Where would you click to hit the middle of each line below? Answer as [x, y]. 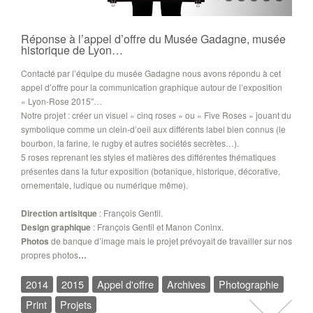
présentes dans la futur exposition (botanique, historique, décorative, [151, 171]
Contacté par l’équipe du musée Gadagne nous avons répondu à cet [151, 73]
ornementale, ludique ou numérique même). [104, 185]
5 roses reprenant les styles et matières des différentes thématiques [148, 157]
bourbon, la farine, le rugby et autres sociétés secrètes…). [130, 143]
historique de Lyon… [72, 50]
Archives [186, 284]
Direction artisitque [59, 213]
